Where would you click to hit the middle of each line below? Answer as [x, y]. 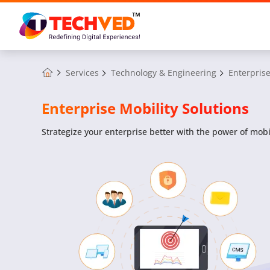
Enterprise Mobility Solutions [145, 108]
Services [82, 72]
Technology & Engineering [164, 72]
